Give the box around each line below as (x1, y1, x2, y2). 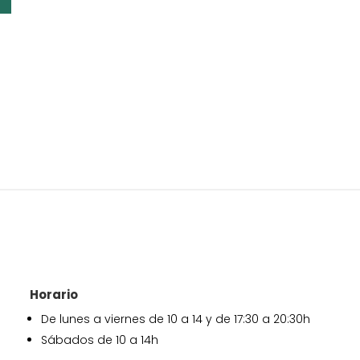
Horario (29, 285, 78, 303)
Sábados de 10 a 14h (40, 331, 158, 348)
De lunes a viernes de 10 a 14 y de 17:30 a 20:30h (40, 310, 310, 327)
